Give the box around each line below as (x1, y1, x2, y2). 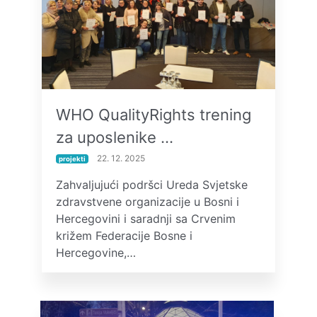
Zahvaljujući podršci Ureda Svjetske (56, 178, 248, 192)
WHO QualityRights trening (56, 105, 251, 124)
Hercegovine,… (56, 246, 136, 260)
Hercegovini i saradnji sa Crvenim (56, 212, 236, 226)
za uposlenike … (56, 128, 173, 146)
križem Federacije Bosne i (56, 229, 192, 243)
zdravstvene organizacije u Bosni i (56, 195, 239, 209)
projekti (58, 155, 86, 163)
